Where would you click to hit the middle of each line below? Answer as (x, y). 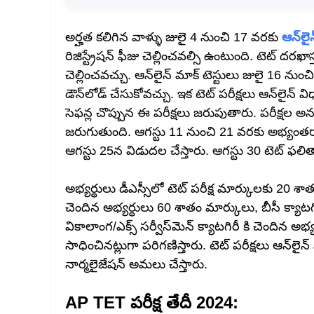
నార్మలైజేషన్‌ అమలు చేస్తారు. (136, 264)
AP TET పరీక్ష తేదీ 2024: (152, 302)
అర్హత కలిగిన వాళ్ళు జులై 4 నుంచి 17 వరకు (173, 37)
